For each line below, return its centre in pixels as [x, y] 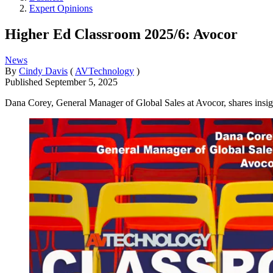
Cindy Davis [43, 71]
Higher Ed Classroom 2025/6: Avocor [121, 34]
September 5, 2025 [81, 82]
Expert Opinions [61, 8]
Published [25, 82]
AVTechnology [105, 71]
